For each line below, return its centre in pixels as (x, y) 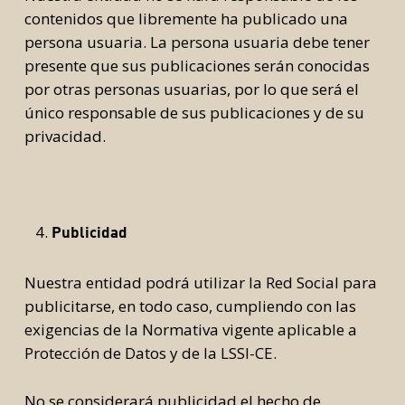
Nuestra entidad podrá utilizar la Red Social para (200, 283)
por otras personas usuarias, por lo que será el (191, 89)
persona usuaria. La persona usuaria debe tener (197, 42)
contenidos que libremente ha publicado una (186, 19)
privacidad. (65, 136)
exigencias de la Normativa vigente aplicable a (190, 330)
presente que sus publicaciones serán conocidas (197, 66)
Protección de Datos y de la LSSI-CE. (150, 353)
